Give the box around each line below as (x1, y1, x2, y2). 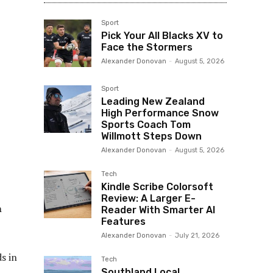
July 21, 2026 (175, 231, 219, 239)
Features (101, 215, 146, 227)
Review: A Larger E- (101, 192, 196, 204)
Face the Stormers (101, 41, 193, 53)
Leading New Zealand (101, 95, 205, 107)
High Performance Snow (101, 107, 219, 119)
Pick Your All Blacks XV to (101, 29, 223, 41)
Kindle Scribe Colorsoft (101, 180, 213, 193)
